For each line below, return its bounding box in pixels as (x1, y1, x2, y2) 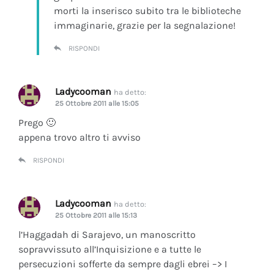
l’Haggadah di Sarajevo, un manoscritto (18, 228, 196, 240)
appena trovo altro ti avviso (18, 131, 141, 143)
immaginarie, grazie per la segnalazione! (54, 19, 235, 31)
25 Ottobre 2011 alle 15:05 (55, 98, 139, 108)
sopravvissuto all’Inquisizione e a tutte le (18, 243, 201, 255)
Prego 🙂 (18, 116, 56, 128)
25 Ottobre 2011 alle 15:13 (55, 210, 137, 220)
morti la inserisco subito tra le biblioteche (54, 4, 241, 17)
